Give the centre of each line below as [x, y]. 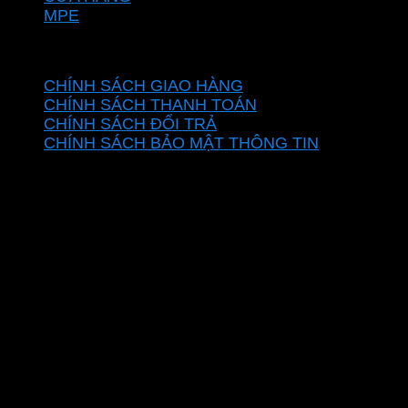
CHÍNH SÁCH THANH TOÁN [150, 105]
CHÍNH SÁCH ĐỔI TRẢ [130, 124]
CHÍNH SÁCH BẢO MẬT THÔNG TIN [181, 143]
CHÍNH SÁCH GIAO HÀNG [143, 86]
